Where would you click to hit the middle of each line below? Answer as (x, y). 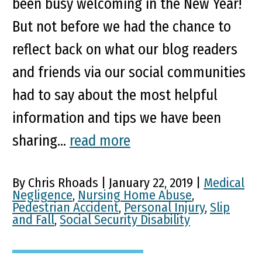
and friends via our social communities (129, 72)
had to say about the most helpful (115, 95)
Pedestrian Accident (65, 207)
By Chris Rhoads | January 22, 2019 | (108, 182)
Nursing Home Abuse (135, 195)
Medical (224, 182)
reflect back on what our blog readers (125, 49)
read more (100, 140)
